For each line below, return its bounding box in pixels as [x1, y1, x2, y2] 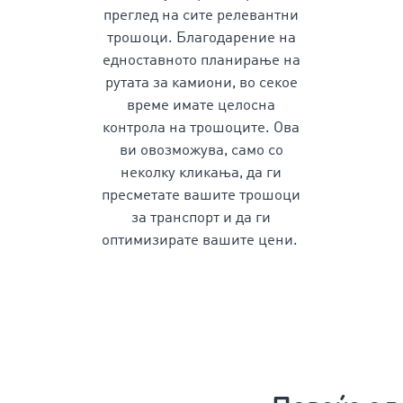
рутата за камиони [104, 76, 232, 91]
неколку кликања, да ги [121, 166, 282, 181]
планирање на [200, 53, 300, 68]
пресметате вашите [102, 188, 240, 203]
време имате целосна [127, 98, 276, 113]
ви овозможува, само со [119, 143, 283, 158]
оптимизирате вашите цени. [101, 233, 298, 248]
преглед [103, 8, 163, 23]
